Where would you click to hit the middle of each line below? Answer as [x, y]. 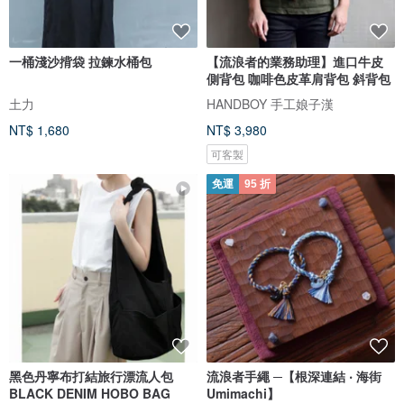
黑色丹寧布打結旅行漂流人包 [91, 376]
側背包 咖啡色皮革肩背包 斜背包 [298, 79]
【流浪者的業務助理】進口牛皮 [295, 62]
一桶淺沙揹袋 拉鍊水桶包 [80, 62]
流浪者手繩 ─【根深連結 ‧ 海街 [294, 376]
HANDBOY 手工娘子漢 [270, 104]
